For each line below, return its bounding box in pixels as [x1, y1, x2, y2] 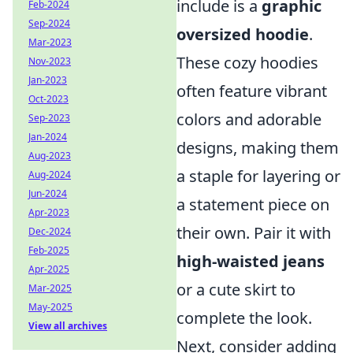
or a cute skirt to [176, 279, 295, 301]
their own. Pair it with [176, 222, 331, 244]
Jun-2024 [28, 187, 67, 200]
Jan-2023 [28, 73, 67, 87]
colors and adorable [176, 109, 321, 131]
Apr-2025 [28, 262, 69, 276]
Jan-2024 [28, 130, 67, 143]
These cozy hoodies [176, 52, 318, 74]
